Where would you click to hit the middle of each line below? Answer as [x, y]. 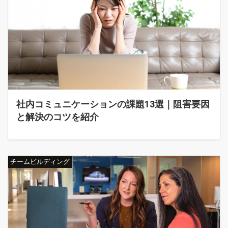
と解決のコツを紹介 [58, 117]
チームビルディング [40, 162]
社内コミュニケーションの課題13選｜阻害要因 [113, 104]
